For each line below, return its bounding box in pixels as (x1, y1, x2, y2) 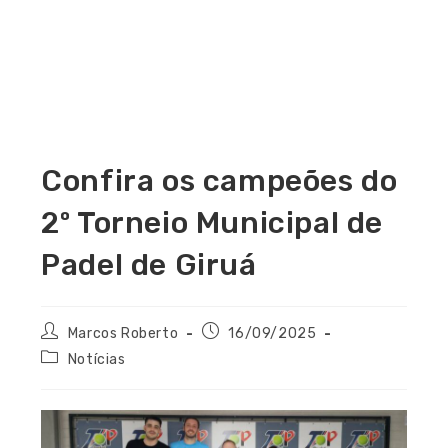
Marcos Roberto (67, 325, 179, 343)
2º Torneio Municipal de (41, 205, 384, 242)
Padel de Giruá (41, 247, 257, 284)
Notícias (67, 351, 126, 369)
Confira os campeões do (41, 163, 398, 200)
